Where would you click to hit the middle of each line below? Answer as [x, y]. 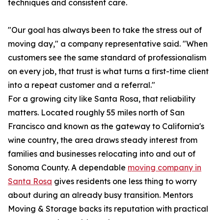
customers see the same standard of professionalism [107, 58]
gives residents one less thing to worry [124, 181]
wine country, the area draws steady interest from [103, 140]
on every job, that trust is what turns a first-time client [108, 71]
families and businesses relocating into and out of [102, 154]
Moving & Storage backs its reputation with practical [108, 209]
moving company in [165, 168]
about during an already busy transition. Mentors [100, 195]
